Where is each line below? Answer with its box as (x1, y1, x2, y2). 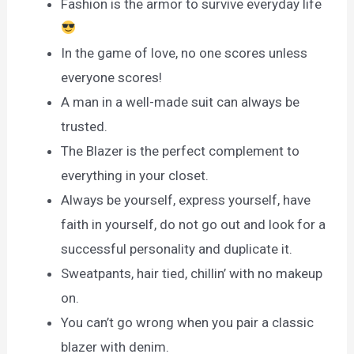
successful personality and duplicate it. (61, 240, 293, 257)
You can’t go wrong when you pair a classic (61, 314, 314, 330)
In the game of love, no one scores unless (61, 44, 308, 61)
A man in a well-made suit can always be (61, 93, 300, 110)
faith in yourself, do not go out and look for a (61, 216, 326, 232)
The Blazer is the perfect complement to (61, 142, 300, 159)
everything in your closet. (61, 167, 209, 183)
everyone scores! (61, 69, 163, 85)
